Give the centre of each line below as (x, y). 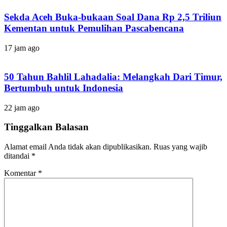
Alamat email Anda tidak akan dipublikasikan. (78, 146)
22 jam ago (22, 107)
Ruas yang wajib (180, 146)
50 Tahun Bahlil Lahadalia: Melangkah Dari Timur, (113, 77)
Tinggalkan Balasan (46, 127)
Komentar (21, 173)
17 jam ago (22, 48)
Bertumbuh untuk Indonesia (64, 88)
